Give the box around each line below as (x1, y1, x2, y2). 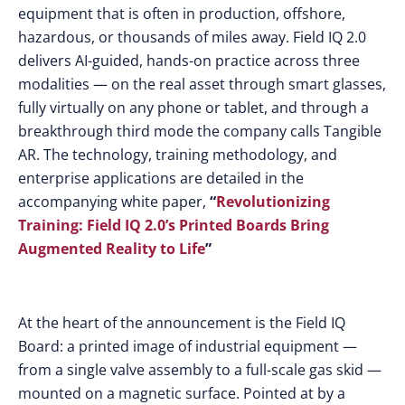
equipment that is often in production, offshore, (18, 4, 345, 24)
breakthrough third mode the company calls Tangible (18, 121, 381, 141)
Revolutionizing (216, 192, 330, 212)
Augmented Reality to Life (18, 239, 205, 259)
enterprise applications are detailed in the (18, 168, 304, 188)
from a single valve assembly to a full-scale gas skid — (18, 360, 381, 380)
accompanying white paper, (18, 192, 210, 212)
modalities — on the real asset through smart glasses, (18, 74, 386, 94)
